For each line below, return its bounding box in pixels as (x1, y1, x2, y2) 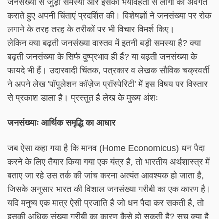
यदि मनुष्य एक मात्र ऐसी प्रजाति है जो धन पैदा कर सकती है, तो (7, 198, 204, 208)
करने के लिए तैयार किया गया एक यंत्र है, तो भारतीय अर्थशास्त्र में (7, 157, 210, 167)
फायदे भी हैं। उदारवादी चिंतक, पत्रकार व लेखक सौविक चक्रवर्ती (7, 65, 209, 75)
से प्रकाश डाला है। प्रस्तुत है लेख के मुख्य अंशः (7, 92, 158, 103)
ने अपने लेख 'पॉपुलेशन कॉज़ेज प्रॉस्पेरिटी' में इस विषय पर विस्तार (7, 79, 208, 89)
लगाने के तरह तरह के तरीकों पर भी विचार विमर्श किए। (7, 24, 175, 34)
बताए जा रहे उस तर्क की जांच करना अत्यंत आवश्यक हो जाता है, (7, 171, 204, 181)
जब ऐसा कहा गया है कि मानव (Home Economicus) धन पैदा (7, 143, 205, 153)
